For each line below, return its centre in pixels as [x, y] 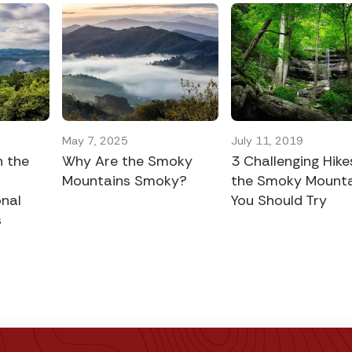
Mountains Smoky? [125, 180]
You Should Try [279, 200]
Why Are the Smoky [128, 161]
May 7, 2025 [95, 140]
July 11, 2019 [268, 140]
